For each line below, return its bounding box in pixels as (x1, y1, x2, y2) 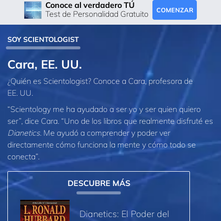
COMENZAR (156, 5, 193, 14)
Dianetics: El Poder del (79, 208, 169, 220)
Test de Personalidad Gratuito (45, 9, 148, 19)
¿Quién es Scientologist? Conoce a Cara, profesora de (7, 75, 193, 86)
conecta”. (7, 151, 39, 162)
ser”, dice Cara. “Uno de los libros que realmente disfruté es (7, 116, 213, 126)
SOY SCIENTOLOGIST (7, 35, 79, 44)
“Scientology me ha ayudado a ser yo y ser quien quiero (7, 104, 201, 114)
